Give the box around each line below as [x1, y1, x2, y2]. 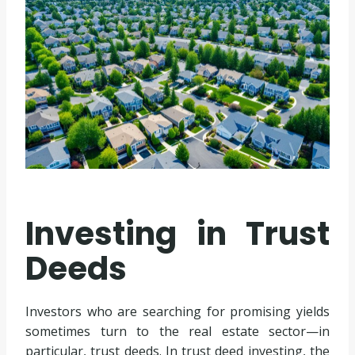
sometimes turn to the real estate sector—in [25, 323, 330, 341]
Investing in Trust [25, 212, 330, 257]
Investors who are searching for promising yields [25, 303, 330, 321]
